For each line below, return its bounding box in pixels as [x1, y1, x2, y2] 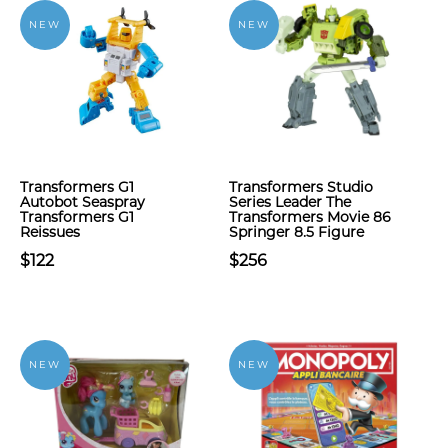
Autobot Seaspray [20, 193, 145, 211]
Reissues [20, 223, 80, 241]
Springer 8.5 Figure [229, 223, 364, 241]
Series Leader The [229, 193, 351, 211]
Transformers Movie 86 [229, 208, 391, 226]
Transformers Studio [229, 178, 373, 196]
